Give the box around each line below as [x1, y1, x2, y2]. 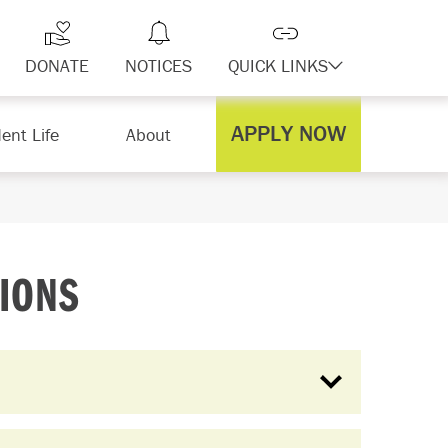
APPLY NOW [231, 120, 347, 147]
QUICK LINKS [228, 54, 328, 77]
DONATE [25, 54, 89, 77]
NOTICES [125, 54, 192, 77]
